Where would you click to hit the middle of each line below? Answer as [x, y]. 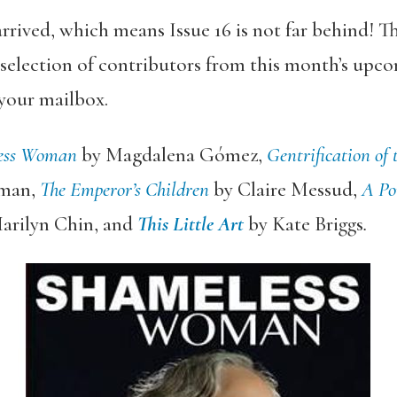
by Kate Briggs [303, 224]
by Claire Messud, [287, 190]
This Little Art [190, 224]
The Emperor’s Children [126, 190]
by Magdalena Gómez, [171, 155]
